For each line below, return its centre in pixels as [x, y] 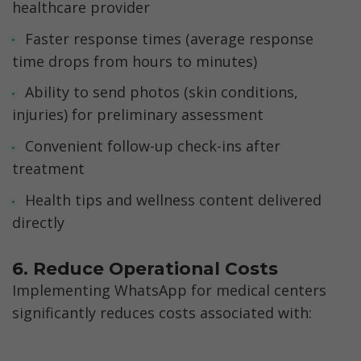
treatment [48, 169]
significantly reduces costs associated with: [162, 313]
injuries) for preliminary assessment [138, 115]
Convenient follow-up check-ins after [152, 146]
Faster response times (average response [169, 38]
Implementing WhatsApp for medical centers [169, 290]
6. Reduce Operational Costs [145, 268]
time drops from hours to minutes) [135, 61]
